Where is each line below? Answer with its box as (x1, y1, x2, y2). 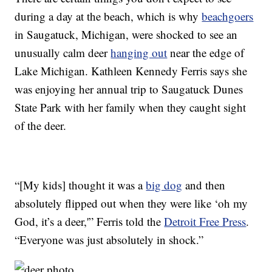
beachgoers (202, 8, 254, 24)
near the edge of (167, 44, 245, 60)
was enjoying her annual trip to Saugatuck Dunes (15, 81, 243, 97)
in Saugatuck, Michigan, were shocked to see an (15, 26, 238, 42)
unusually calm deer (15, 44, 111, 60)
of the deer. (15, 117, 67, 133)
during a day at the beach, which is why (15, 8, 202, 24)
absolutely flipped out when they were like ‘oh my (15, 195, 248, 211)
